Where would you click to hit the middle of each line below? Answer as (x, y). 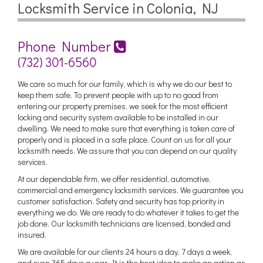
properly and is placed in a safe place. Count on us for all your (124, 139)
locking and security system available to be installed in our (118, 117)
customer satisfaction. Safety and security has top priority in (121, 201)
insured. (32, 234)
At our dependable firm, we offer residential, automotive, (114, 178)
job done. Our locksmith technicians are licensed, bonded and (124, 223)
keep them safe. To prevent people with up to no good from (118, 95)
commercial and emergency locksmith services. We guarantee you (131, 190)
